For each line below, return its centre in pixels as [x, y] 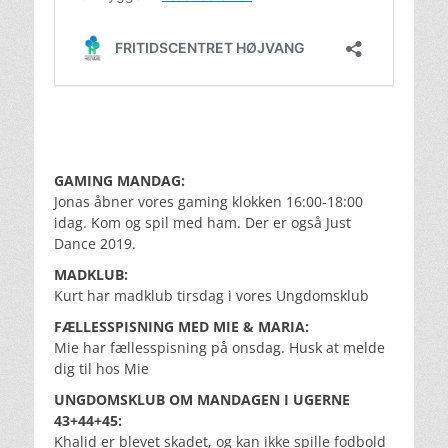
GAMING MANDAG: [119, 180]
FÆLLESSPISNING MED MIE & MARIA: [181, 326]
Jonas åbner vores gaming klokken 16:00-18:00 [208, 201]
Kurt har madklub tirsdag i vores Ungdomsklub [211, 295]
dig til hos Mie [101, 368]
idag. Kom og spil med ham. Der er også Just [202, 222]
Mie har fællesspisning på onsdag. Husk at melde [219, 347]
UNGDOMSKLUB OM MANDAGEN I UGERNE [202, 399]
